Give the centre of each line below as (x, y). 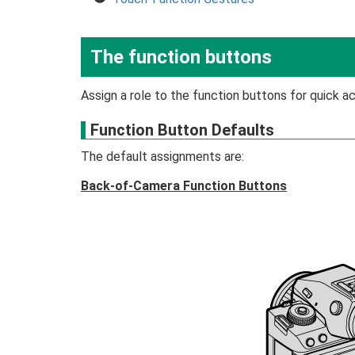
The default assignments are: (162, 157)
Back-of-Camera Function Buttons (184, 186)
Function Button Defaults (182, 130)
